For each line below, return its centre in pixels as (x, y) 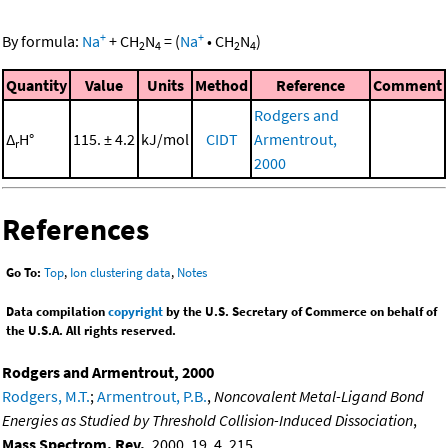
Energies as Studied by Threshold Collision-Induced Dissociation (207, 419)
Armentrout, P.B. (152, 395)
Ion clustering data (120, 272)
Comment (407, 85)
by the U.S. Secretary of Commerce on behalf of (300, 311)
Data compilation (57, 311)
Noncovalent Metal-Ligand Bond (319, 395)
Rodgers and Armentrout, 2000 (108, 371)
